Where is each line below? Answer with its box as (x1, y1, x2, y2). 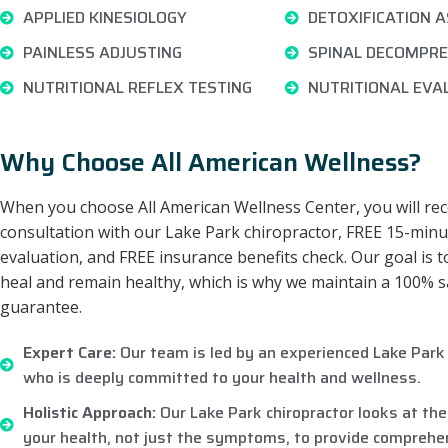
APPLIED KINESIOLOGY (22, 5, 187, 30)
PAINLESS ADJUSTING (22, 40, 182, 65)
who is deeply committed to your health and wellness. (22, 365, 421, 390)
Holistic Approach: (22, 400, 156, 425)
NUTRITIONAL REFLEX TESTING (22, 75, 252, 100)
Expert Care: (22, 340, 116, 365)
